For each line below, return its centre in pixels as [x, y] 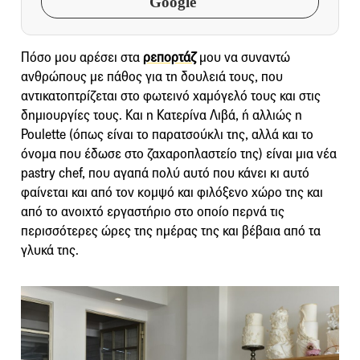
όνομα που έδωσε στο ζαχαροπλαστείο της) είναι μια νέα [179, 153]
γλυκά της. [50, 250]
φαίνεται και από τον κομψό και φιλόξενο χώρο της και [172, 192]
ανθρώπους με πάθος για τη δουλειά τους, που [152, 76]
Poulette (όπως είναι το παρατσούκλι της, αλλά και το [167, 134]
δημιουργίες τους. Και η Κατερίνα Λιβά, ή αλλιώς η [162, 115]
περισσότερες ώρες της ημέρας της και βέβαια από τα [171, 231]
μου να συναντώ [243, 57]
